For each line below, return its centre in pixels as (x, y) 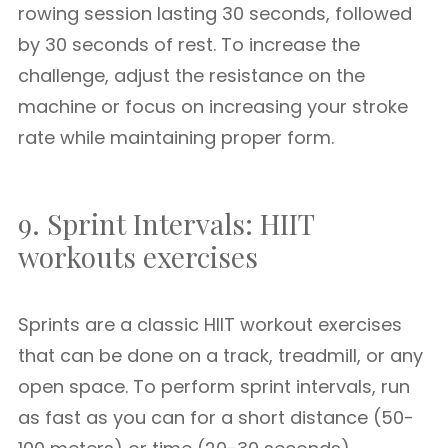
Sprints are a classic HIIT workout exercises (210, 324)
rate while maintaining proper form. (176, 137)
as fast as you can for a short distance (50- (216, 417)
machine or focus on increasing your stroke (213, 106)
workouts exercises (138, 256)
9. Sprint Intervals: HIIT (166, 223)
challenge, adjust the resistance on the (191, 75)
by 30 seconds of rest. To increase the (189, 44)
